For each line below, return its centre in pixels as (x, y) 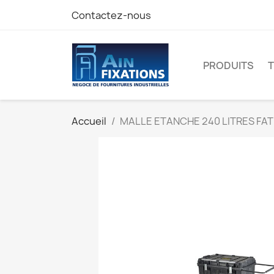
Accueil (89, 121)
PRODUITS (228, 65)
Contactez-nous (111, 15)
